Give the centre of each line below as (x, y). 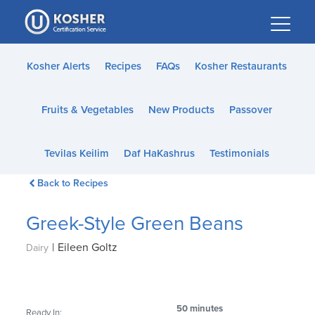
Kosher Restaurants (240, 66)
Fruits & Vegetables (87, 110)
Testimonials (239, 153)
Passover (250, 110)
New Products (181, 110)
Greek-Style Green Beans (135, 224)
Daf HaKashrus (159, 153)
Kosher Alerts (58, 66)
